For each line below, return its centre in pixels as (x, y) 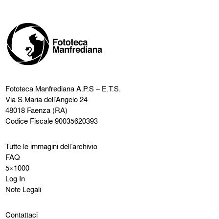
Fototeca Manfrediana (40, 89)
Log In (15, 179)
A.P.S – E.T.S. (98, 89)
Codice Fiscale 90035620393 (52, 121)
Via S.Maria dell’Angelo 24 (47, 99)
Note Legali (23, 189)
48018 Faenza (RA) (37, 110)
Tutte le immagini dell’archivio (52, 146)
